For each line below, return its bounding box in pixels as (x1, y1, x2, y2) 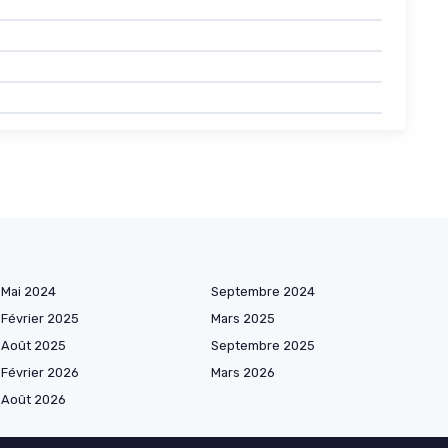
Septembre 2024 (211, 284, 315, 300)
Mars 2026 (211, 365, 275, 381)
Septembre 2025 (211, 338, 315, 354)
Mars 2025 (211, 311, 275, 327)
